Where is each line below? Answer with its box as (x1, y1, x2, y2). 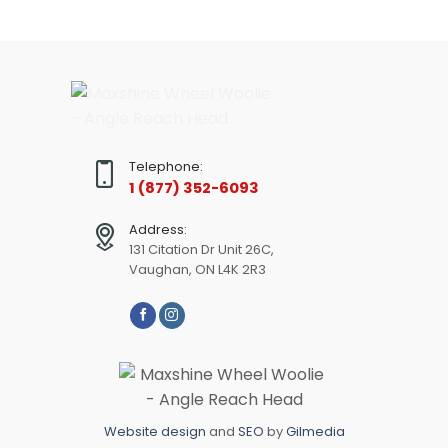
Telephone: (128, 157, 203, 175)
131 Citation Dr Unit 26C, (128, 240, 274, 258)
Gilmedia (282, 421, 345, 441)
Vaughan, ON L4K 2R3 (128, 260, 266, 278)
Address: (128, 220, 187, 238)
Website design (103, 421, 209, 441)
